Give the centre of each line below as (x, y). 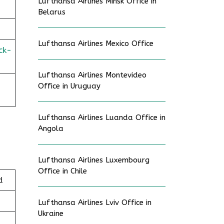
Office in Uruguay (69, 86)
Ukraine (51, 213)
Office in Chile (62, 171)
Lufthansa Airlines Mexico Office (96, 43)
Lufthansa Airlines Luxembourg (94, 160)
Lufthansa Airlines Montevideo (92, 75)
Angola (51, 128)
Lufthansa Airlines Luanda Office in (102, 117)
